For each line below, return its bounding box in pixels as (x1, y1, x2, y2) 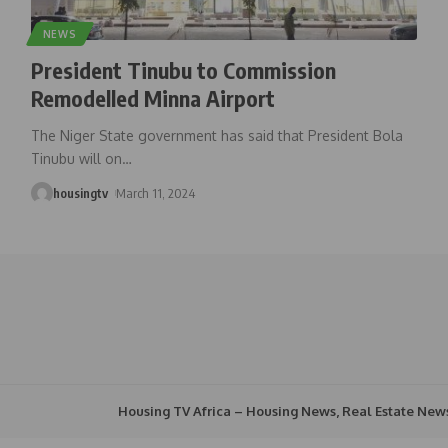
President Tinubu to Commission (30, 55, 336, 84)
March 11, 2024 (116, 184, 196, 201)
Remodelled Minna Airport (30, 83, 275, 112)
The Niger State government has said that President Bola (30, 126, 403, 144)
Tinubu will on (30, 149, 122, 167)
